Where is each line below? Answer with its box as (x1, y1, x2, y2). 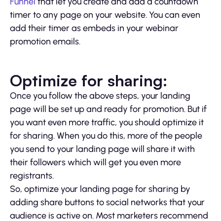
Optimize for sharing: (10, 70, 167, 90)
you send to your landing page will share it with (10, 143, 195, 154)
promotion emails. (10, 36, 80, 47)
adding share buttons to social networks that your (10, 196, 205, 208)
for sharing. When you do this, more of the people (10, 130, 202, 141)
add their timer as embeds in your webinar (10, 22, 179, 34)
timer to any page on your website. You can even (10, 9, 200, 20)
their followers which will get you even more (10, 156, 181, 168)
